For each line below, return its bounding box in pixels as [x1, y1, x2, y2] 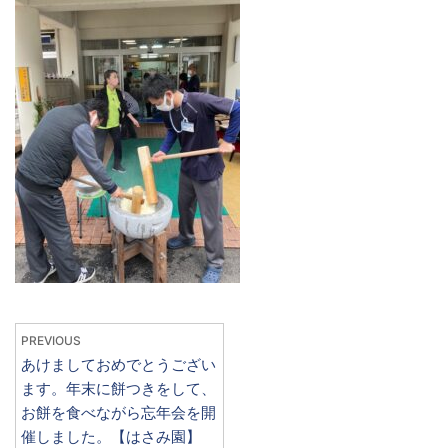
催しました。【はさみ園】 [21, 426, 201, 446]
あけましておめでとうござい [21, 354, 216, 374]
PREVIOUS [21, 332, 81, 348]
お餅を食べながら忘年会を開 [21, 402, 216, 422]
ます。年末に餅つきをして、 [21, 378, 216, 398]
